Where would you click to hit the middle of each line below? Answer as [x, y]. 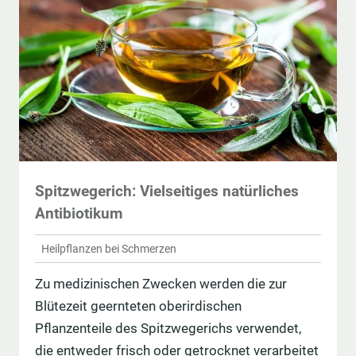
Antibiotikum [79, 214]
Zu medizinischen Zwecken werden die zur [161, 284]
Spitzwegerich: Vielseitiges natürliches [167, 192]
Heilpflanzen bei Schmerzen [109, 248]
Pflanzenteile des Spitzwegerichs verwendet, [168, 329]
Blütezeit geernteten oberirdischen [138, 306]
